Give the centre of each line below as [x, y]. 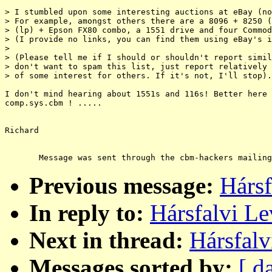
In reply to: [87, 213]
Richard [22, 131]
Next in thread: [106, 240]
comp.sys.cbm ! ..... [53, 103]
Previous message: [121, 186]
